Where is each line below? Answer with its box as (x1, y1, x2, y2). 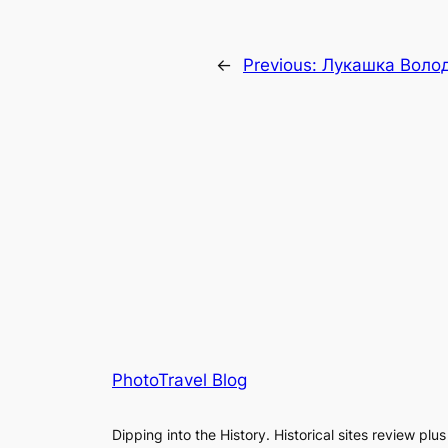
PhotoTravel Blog (112, 370, 247, 391)
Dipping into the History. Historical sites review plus (112, 426, 446, 444)
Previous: (243, 55, 322, 76)
